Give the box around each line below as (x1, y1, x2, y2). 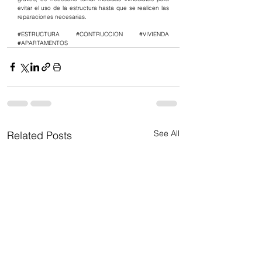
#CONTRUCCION (76, 30, 123, 38)
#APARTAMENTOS (18, 39, 68, 47)
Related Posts (7, 128, 72, 142)
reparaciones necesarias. (18, 12, 87, 20)
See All (154, 127, 180, 139)
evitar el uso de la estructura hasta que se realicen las (18, 4, 169, 12)
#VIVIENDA (139, 30, 169, 38)
